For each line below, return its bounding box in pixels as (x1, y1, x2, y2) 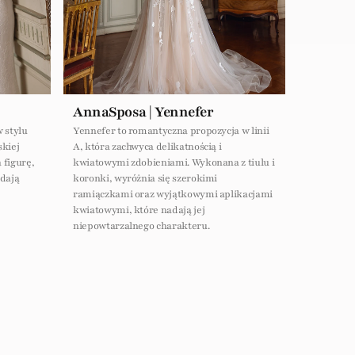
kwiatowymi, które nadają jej (73, 203, 205, 216)
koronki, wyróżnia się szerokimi (73, 171, 218, 185)
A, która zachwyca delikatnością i (73, 139, 222, 153)
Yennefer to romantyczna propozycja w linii (73, 124, 269, 137)
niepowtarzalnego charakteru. (73, 219, 210, 232)
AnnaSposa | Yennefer (73, 101, 213, 121)
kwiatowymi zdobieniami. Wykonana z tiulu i (73, 155, 275, 169)
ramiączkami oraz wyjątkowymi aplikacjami (73, 187, 273, 200)
